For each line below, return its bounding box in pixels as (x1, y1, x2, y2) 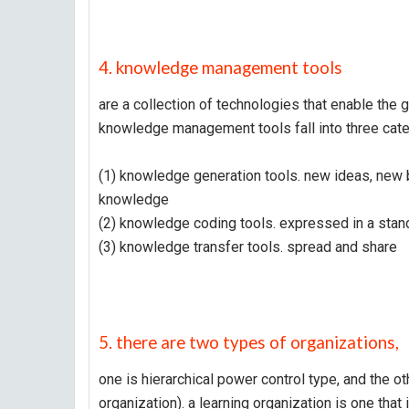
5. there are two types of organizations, (99, 332, 403, 352)
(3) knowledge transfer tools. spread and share (99, 238, 397, 256)
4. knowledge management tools (99, 58, 346, 78)
